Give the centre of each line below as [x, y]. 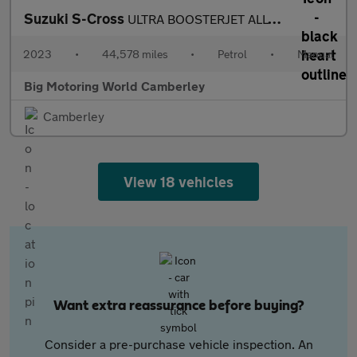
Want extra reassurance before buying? [178, 306]
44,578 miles [135, 54]
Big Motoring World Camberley [114, 86]
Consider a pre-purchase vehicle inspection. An [178, 344]
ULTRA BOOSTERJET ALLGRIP [198, 19]
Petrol [233, 54]
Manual [315, 54]
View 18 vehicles [178, 182]
